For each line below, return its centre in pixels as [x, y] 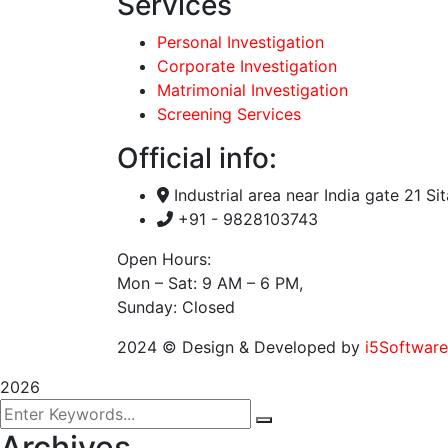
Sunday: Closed [176, 307]
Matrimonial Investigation [252, 90]
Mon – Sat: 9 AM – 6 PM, [210, 283]
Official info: [197, 158]
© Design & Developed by [261, 347]
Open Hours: [164, 259]
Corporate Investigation [247, 66]
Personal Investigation [240, 42]
